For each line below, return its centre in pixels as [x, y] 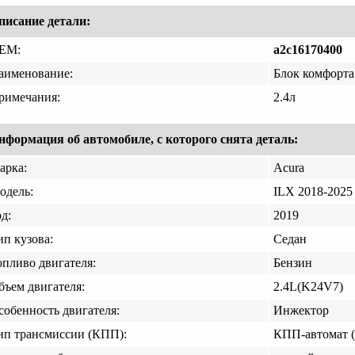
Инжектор [301, 311]
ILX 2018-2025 [313, 192]
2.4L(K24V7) [308, 287]
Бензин [293, 263]
